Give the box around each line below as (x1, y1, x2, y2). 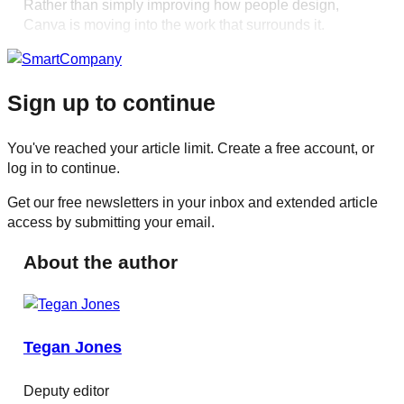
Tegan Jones (23, 337, 122, 357)
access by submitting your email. (7, 213, 215, 230)
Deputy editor (23, 381, 109, 399)
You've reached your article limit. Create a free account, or (7, 139, 374, 156)
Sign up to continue (7, 89, 216, 115)
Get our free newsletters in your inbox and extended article (7, 193, 378, 210)
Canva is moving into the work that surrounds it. (23, 15, 325, 32)
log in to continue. (7, 159, 120, 176)
